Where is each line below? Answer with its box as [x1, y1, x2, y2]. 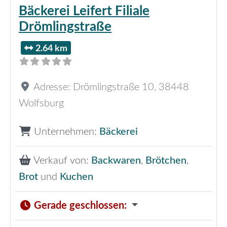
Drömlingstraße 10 [73, 82, 154, 93]
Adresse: [33, 82, 73, 93]
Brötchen [145, 156, 186, 166]
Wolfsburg [19, 98, 64, 109]
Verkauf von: [33, 156, 91, 166]
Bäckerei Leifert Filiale [19, 5, 149, 18]
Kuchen [60, 172, 93, 182]
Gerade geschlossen [34, 201, 124, 211]
